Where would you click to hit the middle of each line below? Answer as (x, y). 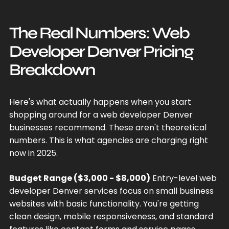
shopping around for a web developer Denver (101, 114)
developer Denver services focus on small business (111, 191)
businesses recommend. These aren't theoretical (108, 127)
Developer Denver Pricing (101, 51)
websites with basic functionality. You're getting (104, 203)
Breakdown (52, 70)
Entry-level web (183, 178)
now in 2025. (33, 153)
